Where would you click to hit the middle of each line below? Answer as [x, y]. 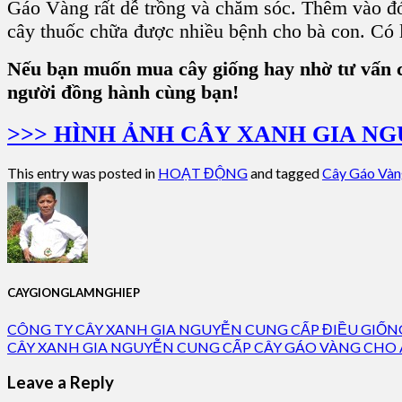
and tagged [285, 173]
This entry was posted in [83, 173]
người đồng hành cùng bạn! [123, 92]
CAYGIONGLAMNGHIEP [74, 293]
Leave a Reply [61, 383]
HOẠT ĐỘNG [203, 173]
